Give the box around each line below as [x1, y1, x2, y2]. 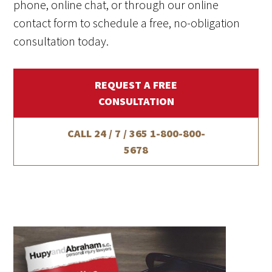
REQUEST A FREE [95, 78, 177, 92]
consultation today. [13, 33, 109, 49]
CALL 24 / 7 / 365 [67, 126, 150, 141]
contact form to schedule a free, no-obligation [13, 15, 240, 31]
